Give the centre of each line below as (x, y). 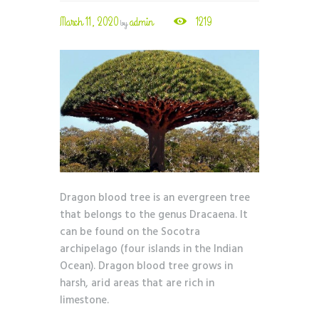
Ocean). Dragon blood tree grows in (146, 267)
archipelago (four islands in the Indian (151, 250)
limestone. (84, 301)
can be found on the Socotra (130, 232)
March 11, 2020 (89, 22)
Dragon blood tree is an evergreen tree (155, 198)
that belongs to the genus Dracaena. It (154, 215)
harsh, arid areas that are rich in (137, 284)
